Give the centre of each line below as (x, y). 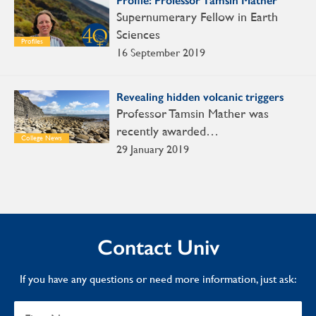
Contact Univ (158, 248)
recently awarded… (168, 131)
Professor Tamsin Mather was (193, 114)
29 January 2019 (153, 150)
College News (42, 138)
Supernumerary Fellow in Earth (197, 17)
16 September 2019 (161, 53)
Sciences (138, 35)
